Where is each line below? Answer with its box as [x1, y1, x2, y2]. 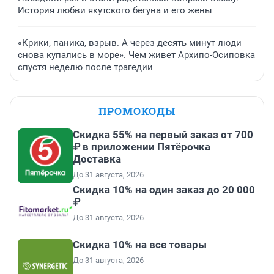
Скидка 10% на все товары [73, 239, 207, 251]
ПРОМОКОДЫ [98, 104, 176, 119]
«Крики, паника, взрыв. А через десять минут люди [18, 37, 242, 49]
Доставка [73, 153, 121, 166]
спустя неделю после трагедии [18, 62, 153, 73]
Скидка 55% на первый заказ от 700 [73, 128, 253, 141]
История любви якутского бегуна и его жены [18, 5, 212, 17]
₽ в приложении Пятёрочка [73, 141, 210, 154]
